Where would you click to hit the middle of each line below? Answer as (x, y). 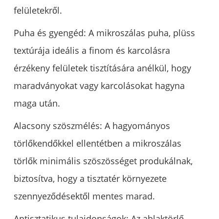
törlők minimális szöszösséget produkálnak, (103, 161)
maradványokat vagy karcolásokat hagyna (99, 86)
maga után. (37, 103)
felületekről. (38, 11)
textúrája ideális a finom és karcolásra (92, 51)
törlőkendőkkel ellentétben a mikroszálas (98, 143)
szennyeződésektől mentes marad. (85, 196)
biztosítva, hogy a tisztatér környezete (90, 179)
